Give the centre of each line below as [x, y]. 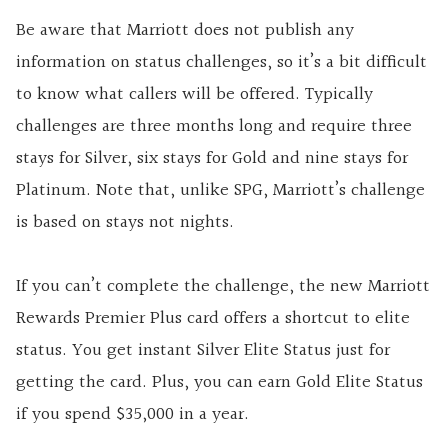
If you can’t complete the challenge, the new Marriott [223, 287]
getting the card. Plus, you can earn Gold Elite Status [219, 383]
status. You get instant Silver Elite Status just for [203, 351]
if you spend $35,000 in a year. [132, 415]
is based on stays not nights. [125, 223]
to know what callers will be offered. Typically [194, 95]
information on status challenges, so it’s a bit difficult [221, 63]
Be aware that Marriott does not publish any [185, 31]
